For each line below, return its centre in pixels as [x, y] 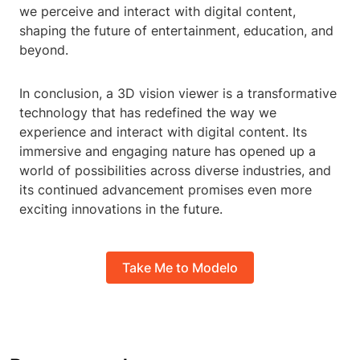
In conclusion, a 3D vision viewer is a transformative [178, 94]
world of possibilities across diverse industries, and [175, 171]
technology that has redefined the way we [148, 113]
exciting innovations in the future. [121, 209]
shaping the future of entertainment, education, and [176, 31]
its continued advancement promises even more [166, 190]
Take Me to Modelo [180, 267]
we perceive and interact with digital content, [157, 12]
